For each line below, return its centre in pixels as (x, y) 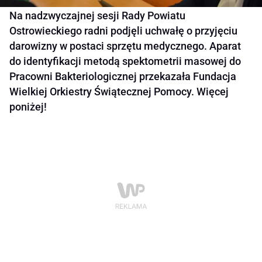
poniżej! (28, 107)
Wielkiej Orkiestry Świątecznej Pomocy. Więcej (119, 92)
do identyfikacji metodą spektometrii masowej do (125, 61)
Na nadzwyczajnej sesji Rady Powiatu (97, 16)
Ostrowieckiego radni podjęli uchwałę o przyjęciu (123, 31)
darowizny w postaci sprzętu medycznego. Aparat (125, 46)
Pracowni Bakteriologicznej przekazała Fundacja (123, 77)
